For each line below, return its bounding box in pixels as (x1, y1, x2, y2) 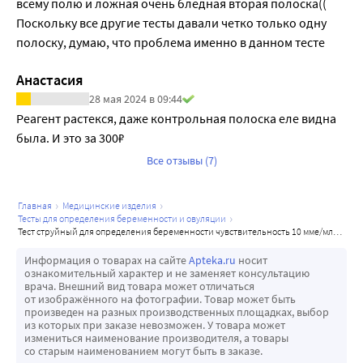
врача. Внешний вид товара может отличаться (24, 279, 254, 294)
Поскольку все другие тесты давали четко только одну (16, 15, 327, 32)
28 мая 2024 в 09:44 (89, 92, 182, 107)
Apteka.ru (189, 253, 236, 268)
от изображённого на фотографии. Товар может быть (24, 292, 296, 307)
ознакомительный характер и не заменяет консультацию (24, 266, 310, 281)
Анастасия (16, 70, 83, 90)
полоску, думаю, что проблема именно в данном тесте (16, 34, 325, 51)
